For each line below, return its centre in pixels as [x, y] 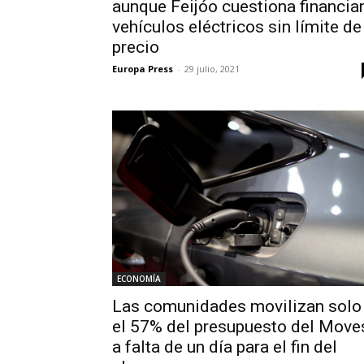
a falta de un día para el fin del [225, 347]
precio [136, 48]
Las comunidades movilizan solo [237, 307]
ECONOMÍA [139, 279]
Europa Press [143, 69]
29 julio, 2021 [212, 69]
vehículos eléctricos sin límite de [237, 27]
